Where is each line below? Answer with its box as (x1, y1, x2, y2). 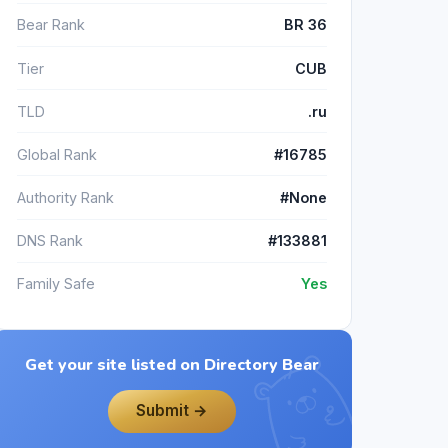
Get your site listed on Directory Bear (25, 354, 319, 377)
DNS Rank (17, 232, 83, 250)
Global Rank (17, 145, 97, 163)
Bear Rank (17, 16, 85, 34)
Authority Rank (17, 189, 114, 207)
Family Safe (17, 275, 95, 293)
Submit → (136, 401, 208, 421)
